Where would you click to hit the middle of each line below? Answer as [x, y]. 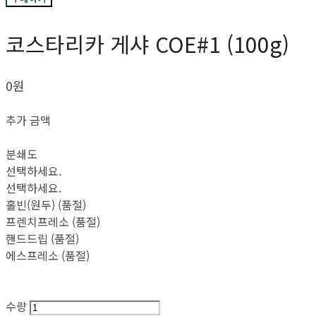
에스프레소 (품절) [48, 256]
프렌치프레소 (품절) [53, 222]
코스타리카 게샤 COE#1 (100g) [147, 44]
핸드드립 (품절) [42, 239]
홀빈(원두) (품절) [46, 205]
